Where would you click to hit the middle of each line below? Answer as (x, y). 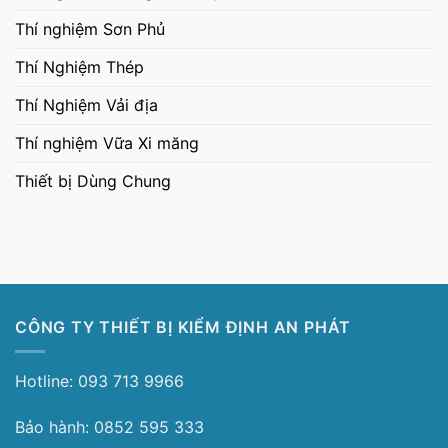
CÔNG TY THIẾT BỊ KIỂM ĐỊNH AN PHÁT (183, 326)
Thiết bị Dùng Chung (93, 180)
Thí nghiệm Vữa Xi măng (107, 142)
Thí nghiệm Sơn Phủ (90, 28)
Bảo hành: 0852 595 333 (109, 426)
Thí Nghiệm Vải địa (86, 104)
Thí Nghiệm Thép (79, 66)
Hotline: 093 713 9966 (99, 381)
